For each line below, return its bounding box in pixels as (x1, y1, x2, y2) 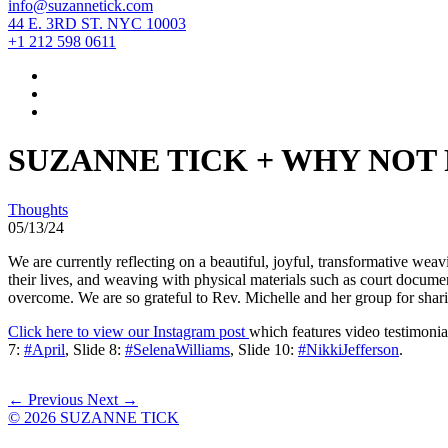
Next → (87, 390, 138, 408)
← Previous (8, 390, 87, 408)
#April (24, 340, 65, 358)
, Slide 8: (65, 340, 125, 358)
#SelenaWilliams (125, 340, 230, 358)
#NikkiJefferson (298, 340, 399, 358)
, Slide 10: (230, 340, 298, 358)
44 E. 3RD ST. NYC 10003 (8, 14, 186, 32)
